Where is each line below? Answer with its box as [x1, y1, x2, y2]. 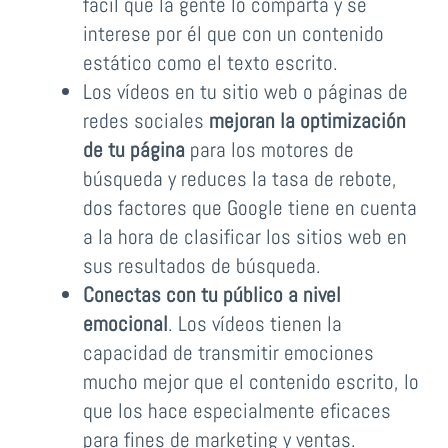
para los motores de [184, 136, 354, 164]
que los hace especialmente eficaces [82, 397, 391, 425]
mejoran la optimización [208, 107, 406, 135]
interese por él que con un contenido [82, 20, 384, 48]
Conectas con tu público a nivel [82, 281, 341, 309]
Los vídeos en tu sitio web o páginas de [82, 78, 408, 106]
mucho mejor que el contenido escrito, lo [82, 368, 419, 396]
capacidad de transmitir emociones [82, 339, 374, 367]
